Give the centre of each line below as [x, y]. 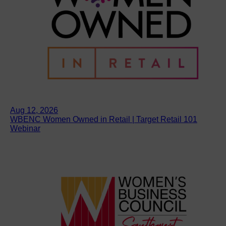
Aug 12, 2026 [34, 110]
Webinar [25, 128]
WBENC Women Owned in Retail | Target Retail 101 [104, 119]
